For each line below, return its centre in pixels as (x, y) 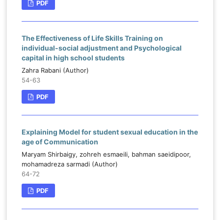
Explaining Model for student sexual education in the (110, 132)
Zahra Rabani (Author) (55, 70)
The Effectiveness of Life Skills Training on (92, 38)
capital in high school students (73, 58)
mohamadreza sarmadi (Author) (69, 164)
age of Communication (60, 142)
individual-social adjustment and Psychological (101, 48)
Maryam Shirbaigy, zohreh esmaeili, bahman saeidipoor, (106, 154)
